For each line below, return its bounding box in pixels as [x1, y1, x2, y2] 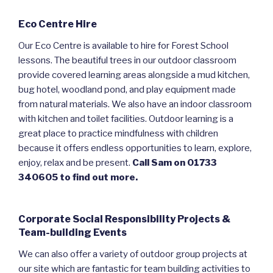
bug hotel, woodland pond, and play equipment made [18, 83, 236, 95]
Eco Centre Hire [18, 18, 97, 30]
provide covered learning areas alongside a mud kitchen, [18, 69, 250, 80]
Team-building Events [18, 227, 127, 239]
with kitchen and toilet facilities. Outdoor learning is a [18, 113, 233, 124]
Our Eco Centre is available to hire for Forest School [18, 40, 229, 51]
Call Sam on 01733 [130, 157, 217, 168]
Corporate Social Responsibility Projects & [18, 213, 230, 225]
